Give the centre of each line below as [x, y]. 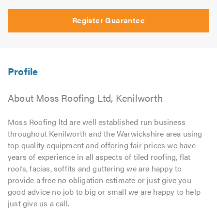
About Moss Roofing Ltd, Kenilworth [85, 97]
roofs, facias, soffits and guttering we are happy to [95, 168]
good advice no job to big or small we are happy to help [104, 191]
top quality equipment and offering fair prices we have [102, 145]
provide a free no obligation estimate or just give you [100, 180]
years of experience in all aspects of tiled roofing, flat [99, 156]
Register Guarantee [108, 20]
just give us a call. [39, 203]
